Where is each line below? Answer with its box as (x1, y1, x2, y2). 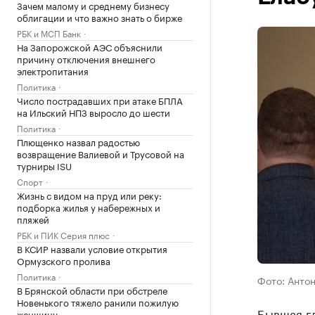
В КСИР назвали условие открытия (17, 241, 167, 255)
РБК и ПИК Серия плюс (17, 228, 110, 241)
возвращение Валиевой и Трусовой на (17, 146, 184, 160)
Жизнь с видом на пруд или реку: (17, 188, 162, 202)
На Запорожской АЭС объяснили (17, 39, 162, 53)
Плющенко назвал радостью (17, 134, 140, 148)
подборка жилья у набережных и (17, 200, 160, 214)
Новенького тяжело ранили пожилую (17, 295, 179, 309)
